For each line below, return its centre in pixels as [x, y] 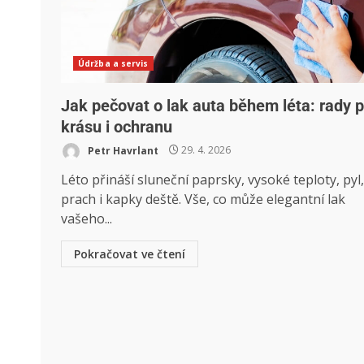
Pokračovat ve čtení [130, 253]
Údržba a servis [113, 63]
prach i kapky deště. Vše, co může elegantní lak [203, 199]
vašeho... [87, 218]
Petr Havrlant [122, 150]
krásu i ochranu [117, 126]
